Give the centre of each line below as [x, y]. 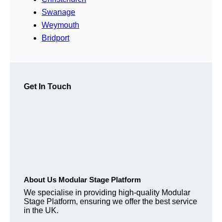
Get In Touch [48, 86]
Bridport [55, 38]
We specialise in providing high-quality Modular [107, 192]
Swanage [58, 12]
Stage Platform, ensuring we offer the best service [111, 201]
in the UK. [41, 210]
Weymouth [60, 25]
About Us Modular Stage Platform [82, 179]
